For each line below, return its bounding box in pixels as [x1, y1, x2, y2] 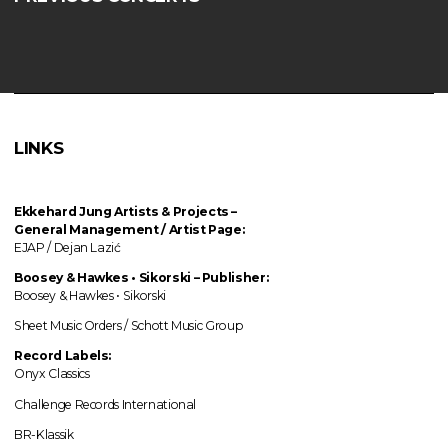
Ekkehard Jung [14, 203, 112, 219]
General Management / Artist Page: [14, 221, 248, 237]
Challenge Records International [14, 396, 197, 412]
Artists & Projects [114, 203, 232, 219]
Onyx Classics [14, 366, 90, 382]
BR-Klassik [14, 426, 74, 442]
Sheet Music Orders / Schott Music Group [14, 318, 244, 334]
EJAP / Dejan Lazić [14, 239, 121, 255]
